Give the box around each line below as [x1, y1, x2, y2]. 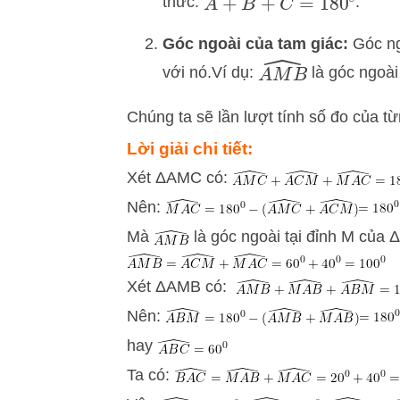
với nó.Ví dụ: [162, 62, 258, 81]
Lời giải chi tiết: [127, 139, 253, 159]
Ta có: [127, 366, 174, 385]
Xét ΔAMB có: [127, 278, 236, 296]
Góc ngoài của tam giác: [162, 34, 348, 53]
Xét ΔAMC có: [127, 169, 232, 187]
